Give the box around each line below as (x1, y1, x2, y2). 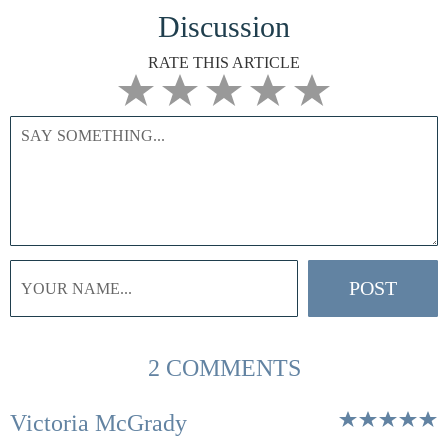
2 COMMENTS (147, 355, 301, 381)
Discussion (158, 10, 290, 43)
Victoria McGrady (10, 410, 187, 436)
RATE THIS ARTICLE (148, 54, 300, 71)
